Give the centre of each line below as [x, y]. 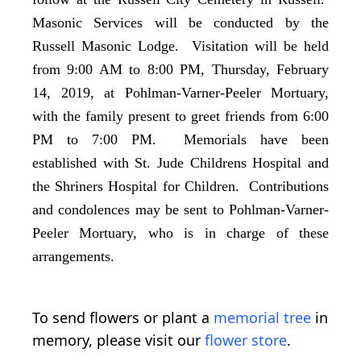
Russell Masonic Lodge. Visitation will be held [180, 46]
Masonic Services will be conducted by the [180, 22]
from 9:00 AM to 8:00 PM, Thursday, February [180, 69]
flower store [246, 340]
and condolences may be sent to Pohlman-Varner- [180, 209]
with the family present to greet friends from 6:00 [180, 116]
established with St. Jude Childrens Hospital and [180, 162]
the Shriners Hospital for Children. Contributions [180, 186]
